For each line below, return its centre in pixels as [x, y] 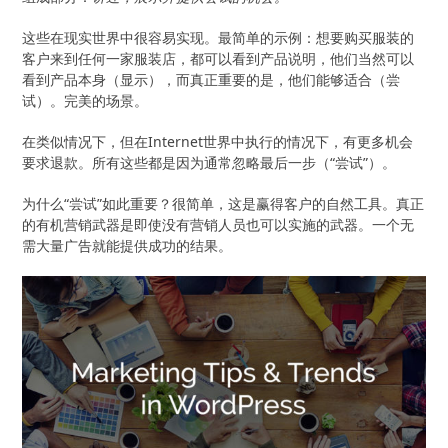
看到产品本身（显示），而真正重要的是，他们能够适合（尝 [211, 79]
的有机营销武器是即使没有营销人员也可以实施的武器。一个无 [218, 224]
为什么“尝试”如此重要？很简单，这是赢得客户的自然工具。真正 [223, 203]
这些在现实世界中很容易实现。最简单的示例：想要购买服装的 [218, 37]
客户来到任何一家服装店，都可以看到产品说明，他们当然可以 [218, 58]
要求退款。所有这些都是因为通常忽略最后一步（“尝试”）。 [209, 162]
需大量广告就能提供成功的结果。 [127, 245]
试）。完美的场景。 [85, 100]
